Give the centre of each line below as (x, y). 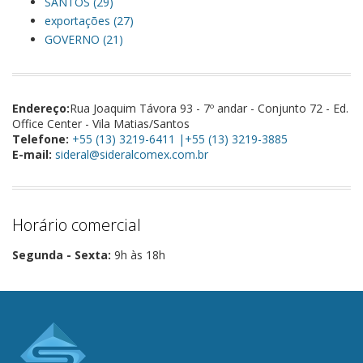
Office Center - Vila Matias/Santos (101, 124)
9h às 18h (138, 255)
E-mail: (32, 154)
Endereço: (41, 108)
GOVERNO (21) (84, 39)
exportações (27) (89, 21)
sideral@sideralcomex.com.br (132, 154)
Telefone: (41, 139)
